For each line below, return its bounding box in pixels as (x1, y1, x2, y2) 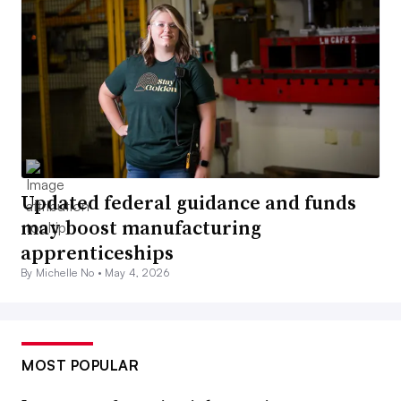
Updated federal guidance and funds (21, 189, 356, 217)
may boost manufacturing (21, 214, 261, 242)
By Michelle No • (21, 266, 106, 280)
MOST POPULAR (21, 356, 139, 375)
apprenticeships (21, 239, 174, 267)
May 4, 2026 (105, 266, 169, 280)
